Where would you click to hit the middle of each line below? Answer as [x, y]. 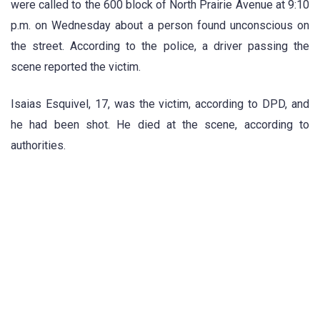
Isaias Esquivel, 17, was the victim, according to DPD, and [160, 104]
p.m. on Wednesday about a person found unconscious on [160, 26]
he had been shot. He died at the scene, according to [160, 125]
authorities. [38, 146]
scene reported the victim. [76, 67]
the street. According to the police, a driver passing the [160, 46]
